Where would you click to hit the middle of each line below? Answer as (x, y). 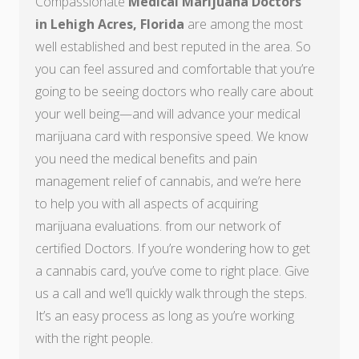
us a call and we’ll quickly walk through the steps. (171, 293)
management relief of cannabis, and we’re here (168, 181)
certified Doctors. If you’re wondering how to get (173, 248)
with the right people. (94, 338)
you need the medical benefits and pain (146, 159)
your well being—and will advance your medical (168, 114)
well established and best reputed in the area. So (173, 46)
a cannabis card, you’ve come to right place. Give (172, 271)
